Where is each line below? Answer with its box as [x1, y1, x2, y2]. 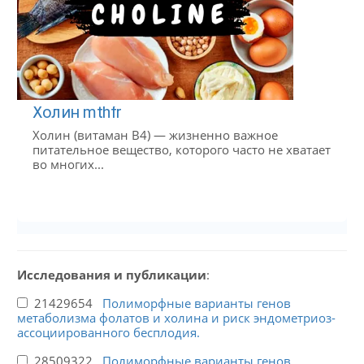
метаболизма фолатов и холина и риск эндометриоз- [16, 309, 336, 326]
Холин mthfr [32, 102, 122, 123]
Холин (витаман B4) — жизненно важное [32, 126, 278, 143]
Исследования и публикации [16, 266, 206, 283]
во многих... [32, 155, 104, 172]
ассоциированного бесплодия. [16, 323, 200, 340]
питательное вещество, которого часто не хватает [32, 141, 331, 158]
